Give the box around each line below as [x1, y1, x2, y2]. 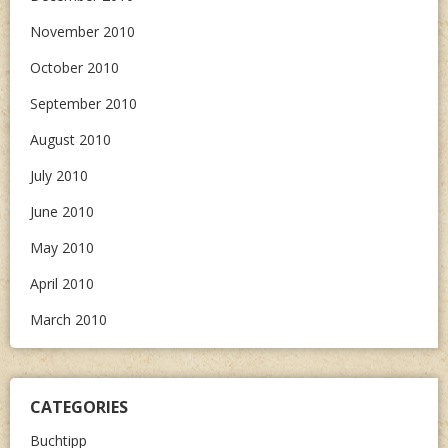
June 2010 [30, 202, 94, 221]
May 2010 [30, 238, 94, 257]
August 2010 [30, 130, 111, 149]
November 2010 [30, 22, 135, 41]
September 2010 [30, 94, 137, 113]
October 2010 [30, 58, 119, 77]
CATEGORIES [30, 396, 128, 418]
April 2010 [30, 274, 94, 293]
